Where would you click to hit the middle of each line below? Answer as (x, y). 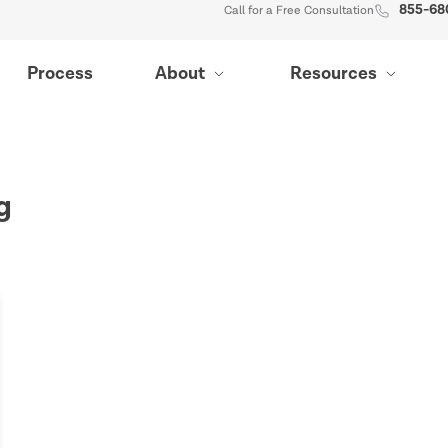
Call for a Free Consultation (299, 10)
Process (60, 73)
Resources (334, 73)
